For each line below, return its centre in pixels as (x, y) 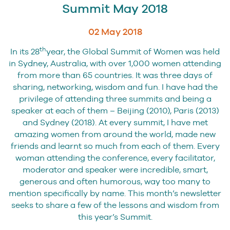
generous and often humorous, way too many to (115, 182)
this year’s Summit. (115, 217)
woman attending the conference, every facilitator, (115, 158)
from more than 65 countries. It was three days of (115, 75)
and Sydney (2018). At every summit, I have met (115, 123)
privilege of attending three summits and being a (115, 99)
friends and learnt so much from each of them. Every (115, 146)
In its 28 (25, 52)
